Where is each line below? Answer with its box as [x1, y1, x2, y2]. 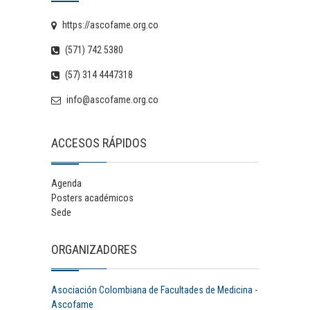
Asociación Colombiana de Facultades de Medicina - [51, 284, 257, 295]
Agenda [51, 177, 82, 189]
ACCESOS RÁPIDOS [51, 135, 147, 150]
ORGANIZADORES [51, 241, 137, 257]
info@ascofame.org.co [64, 93, 158, 105]
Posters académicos [51, 192, 134, 203]
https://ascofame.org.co [60, 19, 158, 30]
